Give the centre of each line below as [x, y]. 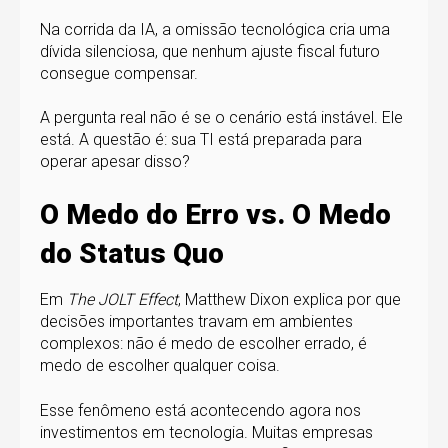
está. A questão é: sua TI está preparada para [201, 139]
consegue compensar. [119, 73]
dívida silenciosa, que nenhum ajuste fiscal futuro [210, 51]
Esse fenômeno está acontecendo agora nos [200, 410]
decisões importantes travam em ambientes [196, 322]
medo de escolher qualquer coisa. [160, 366]
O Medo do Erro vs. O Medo [215, 215]
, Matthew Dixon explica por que [289, 300]
